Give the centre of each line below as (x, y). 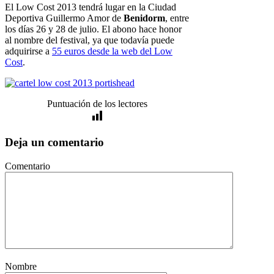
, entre (177, 18)
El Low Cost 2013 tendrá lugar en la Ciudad (91, 7)
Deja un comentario (54, 143)
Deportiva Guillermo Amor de (64, 18)
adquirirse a (28, 51)
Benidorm (144, 18)
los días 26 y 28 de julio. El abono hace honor (93, 29)
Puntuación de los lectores (98, 104)
